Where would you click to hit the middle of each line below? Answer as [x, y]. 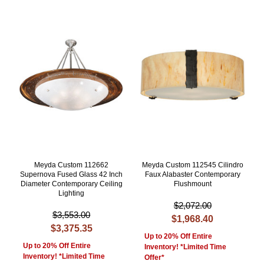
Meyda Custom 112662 [72, 165]
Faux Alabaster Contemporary [192, 175]
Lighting [72, 194]
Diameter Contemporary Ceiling [71, 184]
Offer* [155, 258]
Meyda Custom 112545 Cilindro [192, 165]
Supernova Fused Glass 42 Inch [72, 175]
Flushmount [192, 184]
